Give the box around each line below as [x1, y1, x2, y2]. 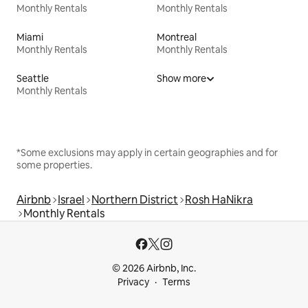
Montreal [157, 31, 197, 44]
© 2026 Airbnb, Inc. [112, 262, 196, 275]
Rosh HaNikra [185, 192, 253, 208]
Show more [157, 72, 206, 85]
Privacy [118, 276, 149, 289]
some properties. [16, 159, 92, 172]
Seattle [16, 72, 49, 85]
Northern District [91, 192, 178, 208]
